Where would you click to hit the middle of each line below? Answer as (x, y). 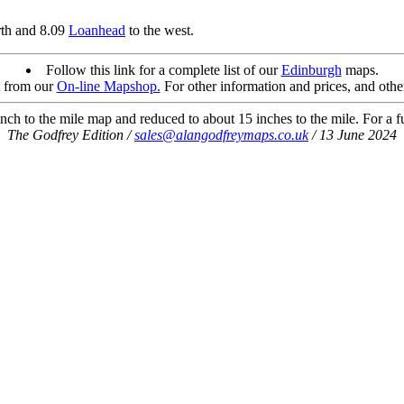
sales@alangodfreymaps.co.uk (221, 134)
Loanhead (97, 30)
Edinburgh (311, 69)
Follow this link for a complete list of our (163, 69)
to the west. (160, 30)
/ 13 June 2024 (353, 134)
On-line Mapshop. (108, 86)
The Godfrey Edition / (71, 134)
